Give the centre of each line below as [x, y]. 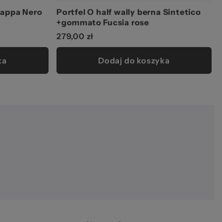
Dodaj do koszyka [134, 61]
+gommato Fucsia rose [103, 23]
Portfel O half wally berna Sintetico [129, 12]
